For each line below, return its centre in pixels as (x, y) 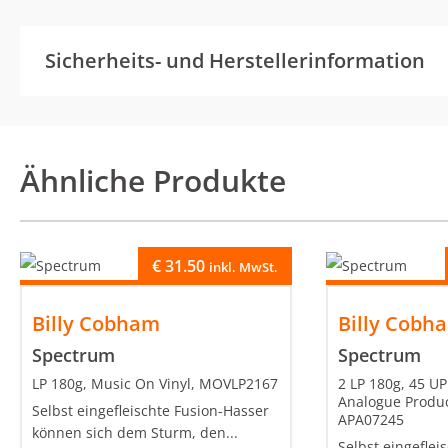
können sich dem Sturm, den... (135, 433)
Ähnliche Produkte (153, 181)
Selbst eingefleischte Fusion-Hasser (150, 411)
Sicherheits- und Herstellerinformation (235, 61)
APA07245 (371, 420)
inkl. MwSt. (244, 267)
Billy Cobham (96, 324)
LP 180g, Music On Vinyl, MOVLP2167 (155, 384)
